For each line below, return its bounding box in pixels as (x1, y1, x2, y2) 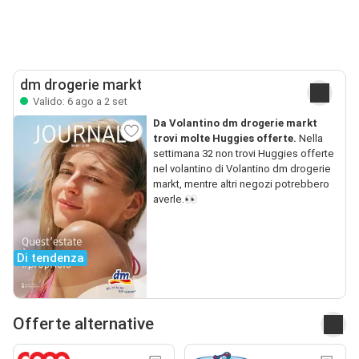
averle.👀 (152, 192, 197, 205)
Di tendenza (17, 250, 84, 265)
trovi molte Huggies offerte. (152, 131, 296, 144)
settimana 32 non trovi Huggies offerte (152, 147, 334, 159)
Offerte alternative (13, 314, 154, 334)
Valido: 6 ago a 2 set (30, 95, 127, 107)
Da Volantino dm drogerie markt (152, 116, 317, 129)
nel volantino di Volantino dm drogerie (152, 162, 331, 175)
